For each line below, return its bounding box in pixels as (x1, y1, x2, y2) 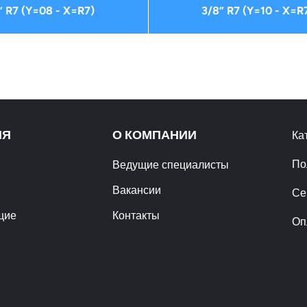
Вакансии (112, 183, 162, 197)
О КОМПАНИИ (112, 127, 197, 143)
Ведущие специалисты (112, 158, 230, 171)
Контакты (112, 208, 160, 222)
